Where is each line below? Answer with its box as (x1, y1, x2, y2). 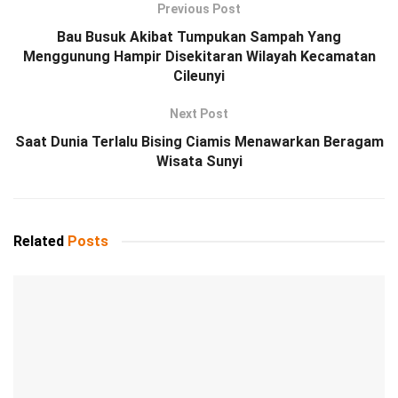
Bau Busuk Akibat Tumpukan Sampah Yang (57, 28, 341, 46)
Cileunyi (173, 68, 225, 85)
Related (13, 233, 64, 251)
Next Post (170, 107, 228, 122)
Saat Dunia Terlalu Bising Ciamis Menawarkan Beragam (14, 133, 384, 151)
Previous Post (157, 2, 241, 17)
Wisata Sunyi (155, 153, 243, 171)
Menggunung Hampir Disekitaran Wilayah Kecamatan (22, 48, 376, 66)
